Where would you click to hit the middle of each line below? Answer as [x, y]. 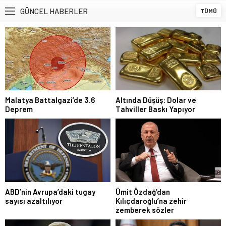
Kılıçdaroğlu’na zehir [151, 201]
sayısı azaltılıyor [34, 201]
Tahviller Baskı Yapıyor [155, 109]
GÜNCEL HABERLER [54, 11]
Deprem [19, 109]
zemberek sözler [145, 210]
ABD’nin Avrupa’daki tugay [50, 191]
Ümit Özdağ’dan [143, 191]
